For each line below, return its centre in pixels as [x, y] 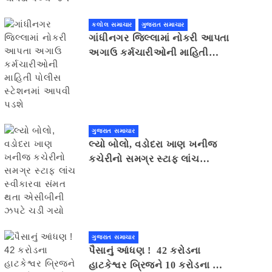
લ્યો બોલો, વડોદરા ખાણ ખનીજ [153, 144]
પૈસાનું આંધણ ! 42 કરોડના [145, 251]
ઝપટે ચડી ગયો [121, 188]
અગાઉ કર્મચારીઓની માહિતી [149, 53]
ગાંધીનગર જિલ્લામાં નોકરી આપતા [159, 38]
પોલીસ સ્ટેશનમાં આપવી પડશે [151, 67]
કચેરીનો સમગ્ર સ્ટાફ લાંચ [144, 159]
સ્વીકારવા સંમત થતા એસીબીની [155, 174]
